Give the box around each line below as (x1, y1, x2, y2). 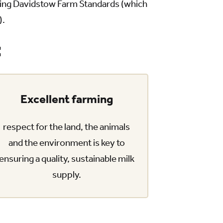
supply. (52, 169, 81, 180)
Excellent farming (20, 92, 113, 106)
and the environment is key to (8, 137, 125, 148)
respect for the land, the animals (3, 121, 130, 132)
